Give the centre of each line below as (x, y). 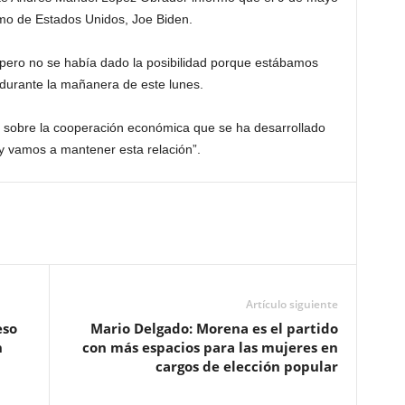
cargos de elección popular (246, 366)
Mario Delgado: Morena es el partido (214, 328)
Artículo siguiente (292, 304)
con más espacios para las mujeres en (210, 347)
